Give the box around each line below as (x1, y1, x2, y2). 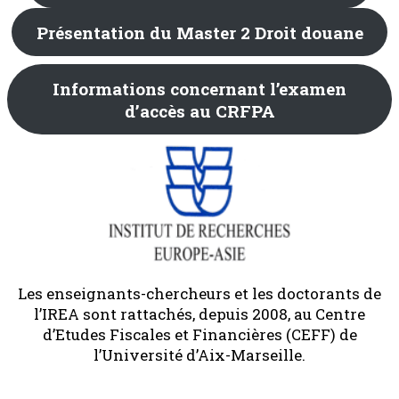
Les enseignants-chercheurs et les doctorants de (18, 282, 381, 304)
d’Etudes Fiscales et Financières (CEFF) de (42, 323, 357, 345)
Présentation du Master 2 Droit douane (36, 20, 363, 44)
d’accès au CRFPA (124, 99, 275, 122)
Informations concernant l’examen (53, 77, 346, 100)
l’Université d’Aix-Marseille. (94, 344, 305, 365)
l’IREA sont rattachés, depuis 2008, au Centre (34, 303, 365, 324)
